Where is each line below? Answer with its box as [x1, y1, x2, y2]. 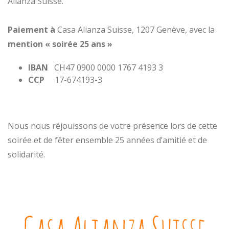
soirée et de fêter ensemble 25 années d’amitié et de [8, 134, 207, 146]
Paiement [8, 24, 50, 36]
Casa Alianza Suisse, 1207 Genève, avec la [55, 24, 215, 36]
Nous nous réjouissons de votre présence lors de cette [8, 120, 217, 132]
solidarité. [8, 149, 49, 161]
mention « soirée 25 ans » [8, 38, 112, 50]
